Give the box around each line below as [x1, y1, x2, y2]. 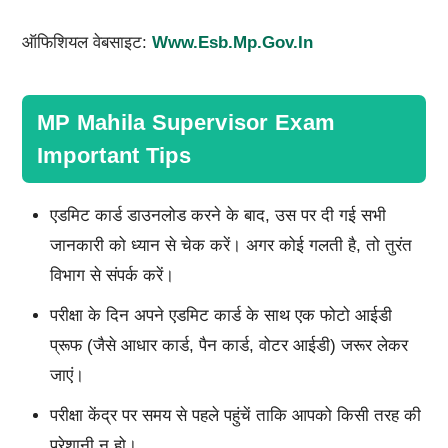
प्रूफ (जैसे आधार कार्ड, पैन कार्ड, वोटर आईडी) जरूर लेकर [49, 335, 408, 355]
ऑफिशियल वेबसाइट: [21, 32, 152, 52]
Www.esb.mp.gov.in [151, 32, 313, 52]
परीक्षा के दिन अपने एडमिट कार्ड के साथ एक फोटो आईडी [49, 305, 392, 325]
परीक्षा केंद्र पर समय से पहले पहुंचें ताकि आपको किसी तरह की [49, 405, 421, 425]
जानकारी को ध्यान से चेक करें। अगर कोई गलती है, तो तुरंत [49, 235, 412, 255]
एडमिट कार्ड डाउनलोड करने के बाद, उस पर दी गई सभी [49, 205, 386, 225]
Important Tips [36, 142, 191, 168]
